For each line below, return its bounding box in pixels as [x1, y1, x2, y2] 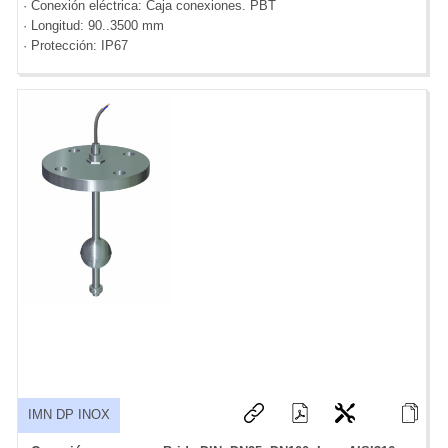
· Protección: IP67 [23, 38, 128, 54]
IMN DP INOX [28, 407, 110, 422]
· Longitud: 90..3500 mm [23, 18, 164, 34]
